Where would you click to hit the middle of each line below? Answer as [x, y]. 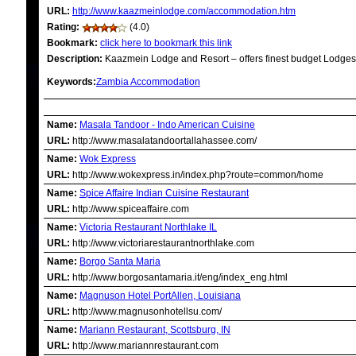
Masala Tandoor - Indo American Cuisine [167, 125]
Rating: [63, 27]
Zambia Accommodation [148, 82]
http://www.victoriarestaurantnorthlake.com [162, 243]
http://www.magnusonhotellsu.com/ [146, 311]
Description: [75, 59]
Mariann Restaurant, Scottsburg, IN [155, 330]
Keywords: [72, 82]
